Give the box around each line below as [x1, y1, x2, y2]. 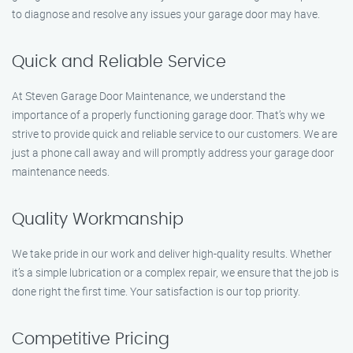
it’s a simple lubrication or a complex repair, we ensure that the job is [12, 265, 339, 280]
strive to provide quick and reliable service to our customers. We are [12, 126, 337, 141]
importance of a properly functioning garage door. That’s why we [12, 107, 325, 122]
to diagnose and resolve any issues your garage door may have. [12, 6, 320, 21]
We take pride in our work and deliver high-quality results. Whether [12, 246, 332, 261]
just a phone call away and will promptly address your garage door [12, 145, 334, 160]
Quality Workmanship [12, 211, 184, 228]
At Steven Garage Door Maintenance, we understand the [12, 88, 285, 103]
